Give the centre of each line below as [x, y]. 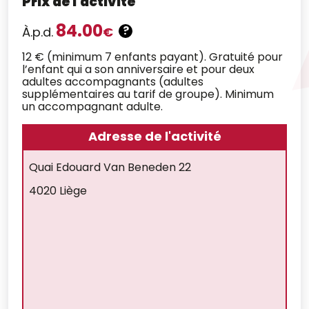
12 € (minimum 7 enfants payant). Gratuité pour [152, 57]
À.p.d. [38, 32]
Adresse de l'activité [154, 137]
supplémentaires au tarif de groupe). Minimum [148, 94]
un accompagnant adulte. [92, 107]
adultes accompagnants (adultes [113, 82]
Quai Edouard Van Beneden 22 [110, 168]
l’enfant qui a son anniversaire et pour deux [138, 70]
